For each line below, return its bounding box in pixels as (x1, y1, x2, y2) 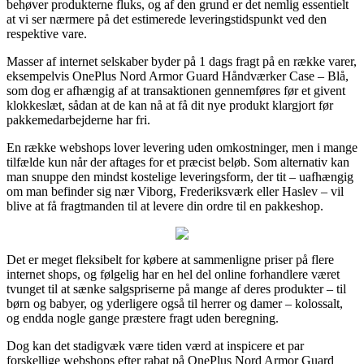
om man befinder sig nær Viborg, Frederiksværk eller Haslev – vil (6, 184, 344, 198)
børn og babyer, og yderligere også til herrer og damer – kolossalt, (6, 296, 343, 310)
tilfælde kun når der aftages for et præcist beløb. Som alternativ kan (6, 154, 349, 169)
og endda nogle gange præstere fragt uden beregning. (6, 310, 279, 325)
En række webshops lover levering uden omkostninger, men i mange (6, 140, 357, 154)
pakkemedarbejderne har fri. (6, 112, 150, 127)
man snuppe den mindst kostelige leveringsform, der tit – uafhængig (6, 169, 353, 184)
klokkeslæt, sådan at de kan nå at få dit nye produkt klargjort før (6, 97, 333, 112)
